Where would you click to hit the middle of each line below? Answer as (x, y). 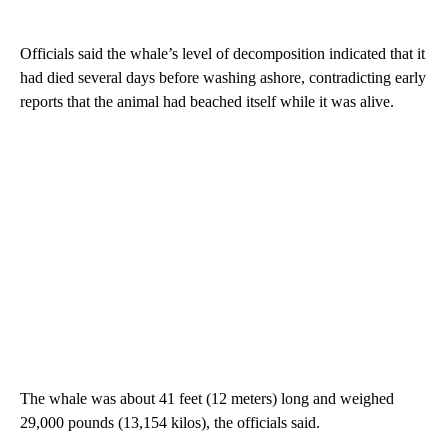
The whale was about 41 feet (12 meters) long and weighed (207, 398)
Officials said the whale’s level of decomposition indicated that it (222, 53)
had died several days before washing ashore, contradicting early (223, 77)
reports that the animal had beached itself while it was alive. (207, 101)
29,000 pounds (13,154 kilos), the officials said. (170, 422)
